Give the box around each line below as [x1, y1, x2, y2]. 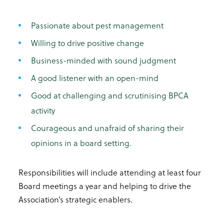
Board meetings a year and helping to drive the [18, 179, 191, 191]
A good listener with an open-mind [31, 71, 158, 83]
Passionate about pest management [31, 19, 163, 31]
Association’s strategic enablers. [18, 193, 132, 205]
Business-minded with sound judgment [31, 54, 176, 66]
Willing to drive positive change [31, 36, 144, 48]
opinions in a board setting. [31, 136, 131, 148]
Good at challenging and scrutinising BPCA [31, 89, 188, 101]
